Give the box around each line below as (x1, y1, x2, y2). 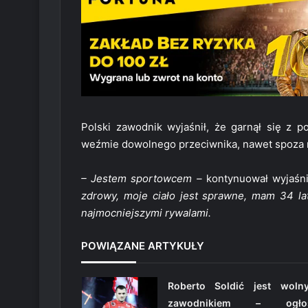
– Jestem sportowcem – (81, 172, 202, 186)
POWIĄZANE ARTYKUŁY (81, 239, 204, 253)
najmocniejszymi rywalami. (81, 206, 211, 220)
